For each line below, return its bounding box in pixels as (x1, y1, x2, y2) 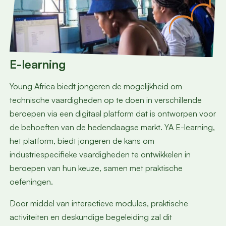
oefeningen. (9, 176, 57, 187)
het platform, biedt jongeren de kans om (9, 135, 154, 146)
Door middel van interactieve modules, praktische (9, 198, 188, 208)
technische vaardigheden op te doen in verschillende (9, 94, 202, 105)
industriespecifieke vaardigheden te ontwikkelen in (9, 149, 191, 159)
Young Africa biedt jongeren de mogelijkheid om (9, 81, 182, 91)
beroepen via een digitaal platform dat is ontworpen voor (9, 108, 216, 119)
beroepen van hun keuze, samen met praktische (9, 162, 183, 173)
